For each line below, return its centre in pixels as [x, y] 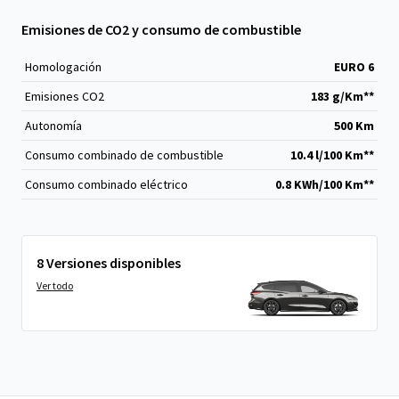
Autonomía [53, 126]
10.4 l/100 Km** [332, 155]
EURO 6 [354, 67]
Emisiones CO [61, 96]
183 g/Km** [342, 96]
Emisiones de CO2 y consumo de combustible [161, 29]
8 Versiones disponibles [109, 263]
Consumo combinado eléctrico [106, 184]
